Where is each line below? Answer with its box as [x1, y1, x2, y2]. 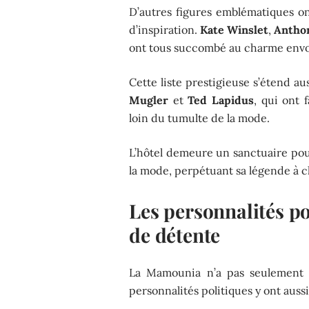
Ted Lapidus [188, 92, 255, 107]
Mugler [129, 92, 169, 107]
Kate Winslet [200, 22, 269, 37]
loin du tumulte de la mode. [129, 110, 270, 125]
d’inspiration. [129, 22, 201, 37]
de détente [129, 221, 221, 248]
